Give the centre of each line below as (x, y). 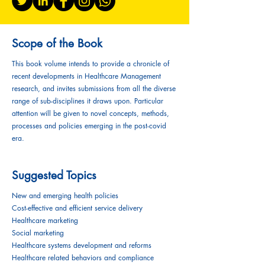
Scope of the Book (57, 43)
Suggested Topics (54, 175)
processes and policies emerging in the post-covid (89, 126)
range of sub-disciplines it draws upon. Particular (88, 101)
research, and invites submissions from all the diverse (94, 88)
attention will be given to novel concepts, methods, (91, 113)
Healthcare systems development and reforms (82, 245)
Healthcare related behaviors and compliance (83, 258)
